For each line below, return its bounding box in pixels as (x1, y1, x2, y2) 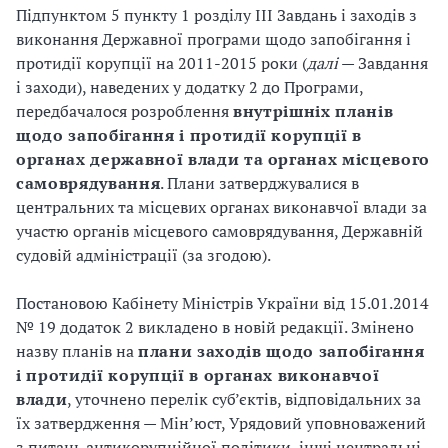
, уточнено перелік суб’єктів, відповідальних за (67, 388, 422, 410)
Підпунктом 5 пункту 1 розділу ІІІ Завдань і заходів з (16, 4, 417, 26)
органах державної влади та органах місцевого (16, 148, 431, 170)
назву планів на (16, 340, 138, 362)
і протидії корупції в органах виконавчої (16, 364, 380, 386)
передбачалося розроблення (16, 100, 233, 122)
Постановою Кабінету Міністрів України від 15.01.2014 (16, 292, 429, 314)
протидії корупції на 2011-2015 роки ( (16, 52, 307, 74)
